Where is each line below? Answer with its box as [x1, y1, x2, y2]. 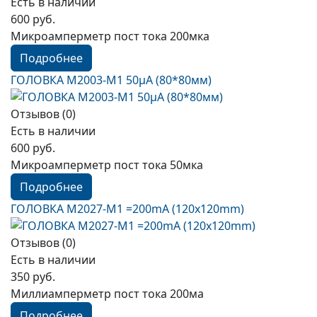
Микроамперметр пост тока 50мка [11, 157, 203, 173]
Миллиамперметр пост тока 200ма [11, 286, 204, 301]
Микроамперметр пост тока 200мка [11, 28, 209, 44]
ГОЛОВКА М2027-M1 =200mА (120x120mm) [11, 201, 244, 217]
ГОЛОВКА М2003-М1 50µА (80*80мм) [11, 72, 212, 88]
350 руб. [11, 269, 55, 284]
